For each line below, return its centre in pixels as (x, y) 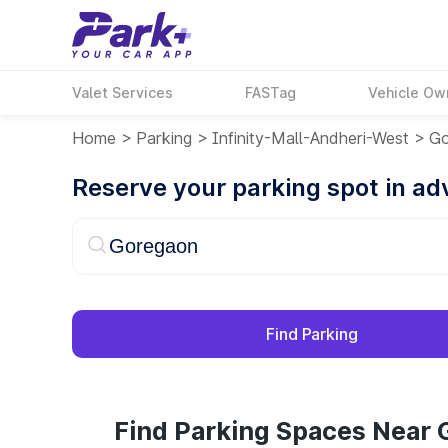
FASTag (271, 92)
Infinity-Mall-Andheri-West (310, 138)
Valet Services (122, 92)
